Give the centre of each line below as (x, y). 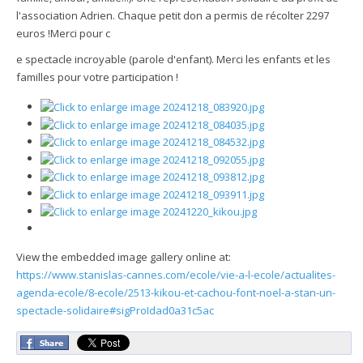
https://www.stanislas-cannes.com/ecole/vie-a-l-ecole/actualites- (176, 275)
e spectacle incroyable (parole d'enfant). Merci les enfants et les (173, 59)
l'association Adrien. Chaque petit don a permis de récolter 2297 (173, 15)
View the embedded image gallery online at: (124, 257)
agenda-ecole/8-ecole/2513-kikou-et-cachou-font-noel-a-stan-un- (176, 293)
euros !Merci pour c (63, 33)
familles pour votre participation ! (97, 77)
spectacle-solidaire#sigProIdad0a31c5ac (115, 311)
